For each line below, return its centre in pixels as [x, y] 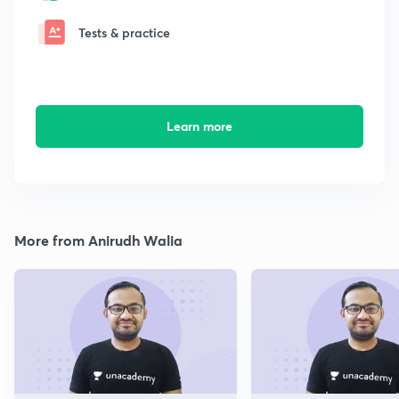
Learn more [199, 126]
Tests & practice [124, 32]
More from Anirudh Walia [98, 240]
